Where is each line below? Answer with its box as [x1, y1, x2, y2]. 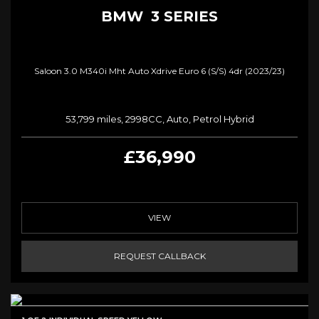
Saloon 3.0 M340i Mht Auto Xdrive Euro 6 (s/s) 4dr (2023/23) [34, 65, 285, 76]
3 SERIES [147, 7, 218, 25]
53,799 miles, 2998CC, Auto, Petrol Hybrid [65, 113, 254, 125]
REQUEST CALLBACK [113, 250, 206, 261]
